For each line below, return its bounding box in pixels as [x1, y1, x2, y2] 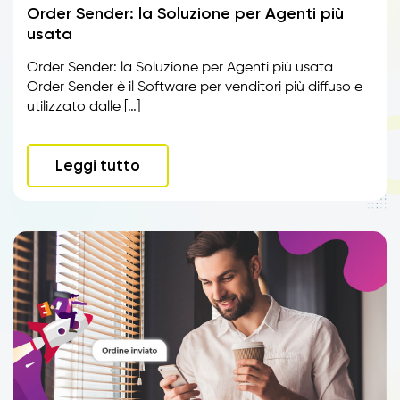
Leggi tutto [55, 156, 140, 174]
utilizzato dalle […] [27, 100, 140, 114]
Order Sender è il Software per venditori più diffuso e [27, 80, 362, 95]
